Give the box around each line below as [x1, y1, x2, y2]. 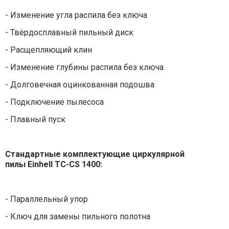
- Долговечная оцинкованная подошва [5, 80, 154, 90]
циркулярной [132, 149, 185, 159]
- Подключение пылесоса [5, 97, 104, 107]
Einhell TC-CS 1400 [27, 159, 100, 170]
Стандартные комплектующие [5, 149, 132, 159]
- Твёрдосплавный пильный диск [5, 28, 133, 38]
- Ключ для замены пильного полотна [5, 212, 150, 222]
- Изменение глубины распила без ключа [5, 62, 166, 73]
